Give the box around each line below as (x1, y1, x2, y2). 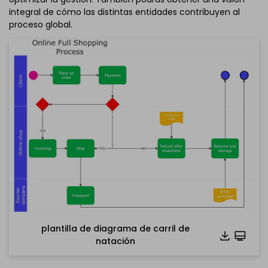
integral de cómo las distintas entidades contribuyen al (9, 5, 240, 18)
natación (95, 235, 135, 248)
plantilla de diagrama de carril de (41, 223, 190, 235)
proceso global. (9, 18, 72, 31)
